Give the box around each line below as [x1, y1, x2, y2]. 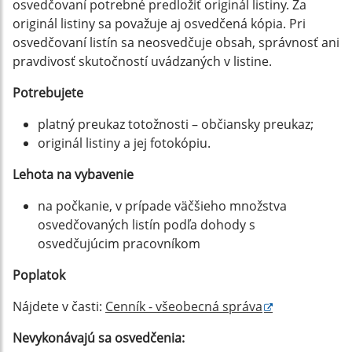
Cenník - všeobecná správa [105, 298, 262, 315]
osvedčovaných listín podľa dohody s [38, 216, 255, 233]
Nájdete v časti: [13, 298, 105, 315]
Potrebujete [13, 84, 83, 101]
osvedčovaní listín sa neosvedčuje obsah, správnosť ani [13, 34, 339, 51]
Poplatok [13, 266, 65, 284]
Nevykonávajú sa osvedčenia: [13, 329, 185, 346]
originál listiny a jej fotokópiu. [38, 134, 211, 152]
